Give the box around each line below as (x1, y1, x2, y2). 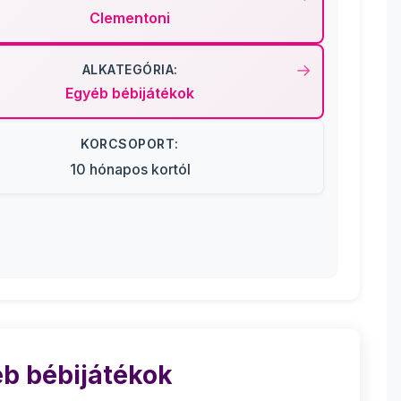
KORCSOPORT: (81, 136, 179, 151)
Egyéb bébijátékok (65, 84, 194, 102)
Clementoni (90, 9, 170, 27)
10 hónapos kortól (69, 160, 191, 178)
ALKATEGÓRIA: (81, 62, 178, 77)
